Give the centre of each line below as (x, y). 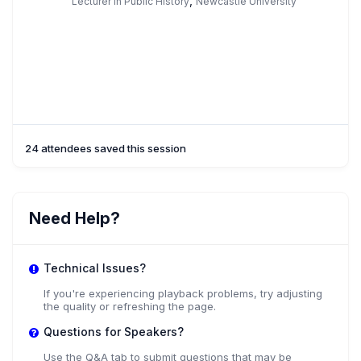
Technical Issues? (95, 268)
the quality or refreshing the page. (130, 307)
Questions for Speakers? (114, 332)
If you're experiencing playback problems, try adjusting (183, 294)
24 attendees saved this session (106, 149)
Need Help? (75, 219)
